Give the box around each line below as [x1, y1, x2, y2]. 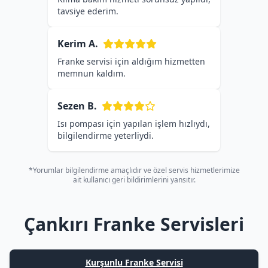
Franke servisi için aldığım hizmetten [57, 56, 205, 67]
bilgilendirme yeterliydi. [57, 130, 154, 141]
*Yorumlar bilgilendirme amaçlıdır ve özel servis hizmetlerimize [28, 165, 240, 175]
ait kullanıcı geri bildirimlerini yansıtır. [72, 175, 196, 185]
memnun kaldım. [57, 68, 126, 79]
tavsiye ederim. [57, 5, 118, 17]
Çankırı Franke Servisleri [24, 212, 244, 236]
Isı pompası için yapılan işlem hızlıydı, [57, 118, 210, 129]
